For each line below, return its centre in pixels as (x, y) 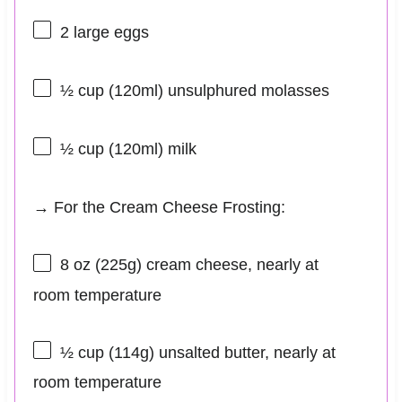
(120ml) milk (150, 149)
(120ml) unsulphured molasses (216, 90)
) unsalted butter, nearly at (242, 352)
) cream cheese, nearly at (227, 265)
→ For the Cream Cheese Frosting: (159, 208)
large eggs (109, 32)
